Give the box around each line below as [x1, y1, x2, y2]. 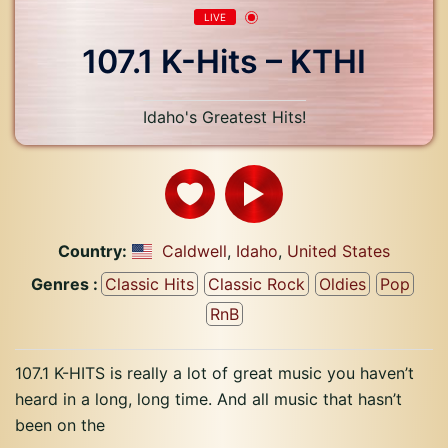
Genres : [31, 274, 98, 294]
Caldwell [162, 241, 227, 261]
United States [287, 241, 390, 261]
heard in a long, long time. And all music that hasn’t [15, 389, 402, 409]
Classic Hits [105, 274, 194, 294]
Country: [58, 241, 127, 261]
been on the [15, 415, 105, 435]
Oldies [319, 274, 366, 294]
